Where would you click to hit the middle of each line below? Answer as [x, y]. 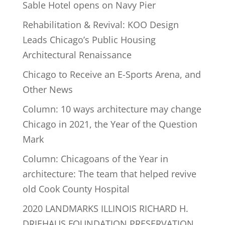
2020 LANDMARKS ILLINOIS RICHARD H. [105, 208]
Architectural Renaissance [77, 55]
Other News [47, 89]
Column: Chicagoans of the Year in [95, 159]
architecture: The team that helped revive [109, 174]
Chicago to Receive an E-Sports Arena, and [111, 74]
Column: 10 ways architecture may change [112, 109]
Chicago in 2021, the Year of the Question [110, 124]
